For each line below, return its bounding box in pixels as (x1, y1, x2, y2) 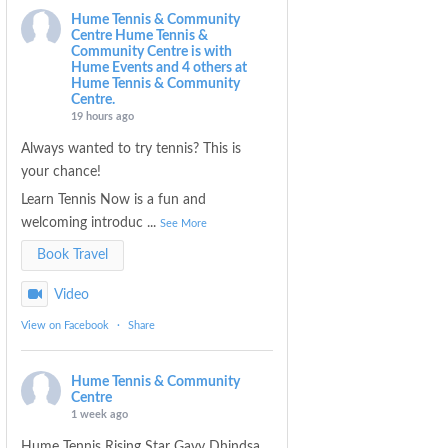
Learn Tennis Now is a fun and (21, 192, 207, 207)
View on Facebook (21, 319, 110, 331)
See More (160, 217, 208, 229)
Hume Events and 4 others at (71, 60, 248, 75)
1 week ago (71, 408, 129, 420)
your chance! (21, 164, 102, 179)
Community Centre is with (71, 44, 233, 59)
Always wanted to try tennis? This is (21, 141, 242, 156)
